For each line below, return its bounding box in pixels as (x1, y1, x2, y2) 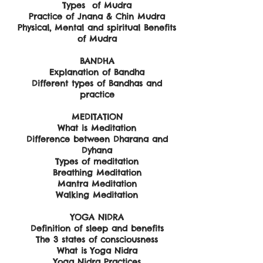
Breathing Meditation (52, 167, 141, 178)
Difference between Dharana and (26, 134, 168, 144)
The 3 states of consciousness (36, 234, 158, 245)
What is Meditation (58, 123, 136, 133)
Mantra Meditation (57, 178, 137, 189)
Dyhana (82, 145, 112, 156)
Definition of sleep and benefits (30, 223, 164, 234)
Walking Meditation (56, 190, 138, 200)
